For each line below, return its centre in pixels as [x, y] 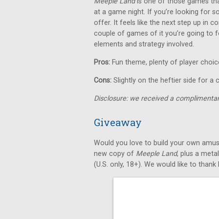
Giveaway [118, 122]
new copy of [115, 154]
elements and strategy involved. [144, 44]
